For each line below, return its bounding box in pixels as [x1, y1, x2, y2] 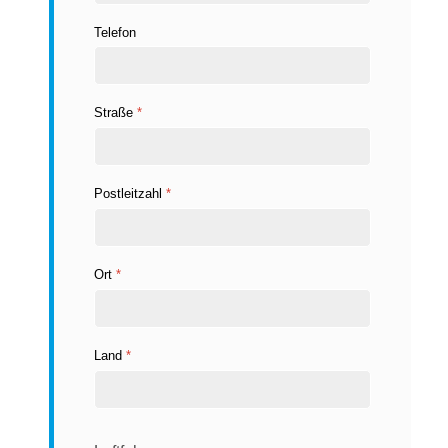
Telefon [94, 24, 136, 40]
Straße [94, 105, 137, 121]
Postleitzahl [94, 186, 166, 202]
